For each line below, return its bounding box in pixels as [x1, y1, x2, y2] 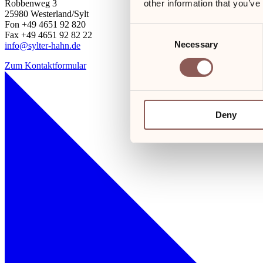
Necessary [174, 39, 218, 49]
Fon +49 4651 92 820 [5, 19, 86, 29]
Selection [130, 39, 166, 50]
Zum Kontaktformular [5, 60, 86, 70]
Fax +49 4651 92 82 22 [5, 29, 92, 40]
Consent [130, 25, 163, 36]
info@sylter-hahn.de [5, 40, 80, 50]
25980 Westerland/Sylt [5, 8, 89, 19]
